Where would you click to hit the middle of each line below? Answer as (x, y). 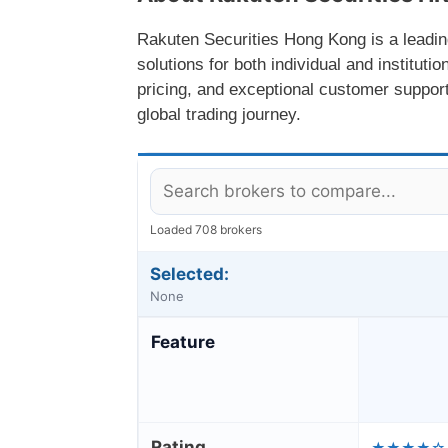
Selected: (189, 274)
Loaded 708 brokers (206, 230)
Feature (183, 342)
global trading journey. (219, 114)
